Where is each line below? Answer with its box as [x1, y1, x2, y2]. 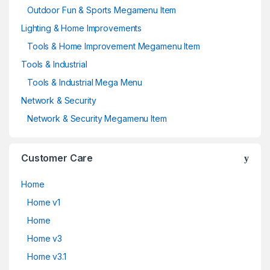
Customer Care [21, 152, 93, 165]
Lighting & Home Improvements [21, 23, 142, 34]
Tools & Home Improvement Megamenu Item [27, 41, 200, 52]
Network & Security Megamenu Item [27, 113, 167, 124]
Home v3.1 [27, 251, 66, 262]
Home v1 [27, 197, 61, 208]
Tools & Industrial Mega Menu [27, 77, 143, 88]
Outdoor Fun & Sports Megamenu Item [27, 5, 177, 16]
